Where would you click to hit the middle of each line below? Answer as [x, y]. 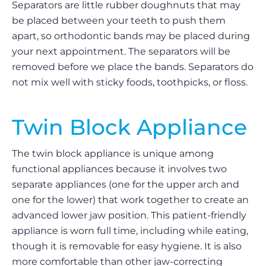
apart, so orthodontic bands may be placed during [131, 36]
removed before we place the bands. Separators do [133, 67]
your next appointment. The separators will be [121, 51]
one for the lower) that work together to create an [130, 200]
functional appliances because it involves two [119, 169]
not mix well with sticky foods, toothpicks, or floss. [130, 82]
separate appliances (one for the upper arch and [126, 184]
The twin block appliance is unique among [113, 153]
